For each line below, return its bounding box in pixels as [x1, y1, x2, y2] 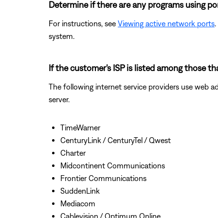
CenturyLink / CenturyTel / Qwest [60, 135, 171, 145]
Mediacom [60, 199, 95, 208]
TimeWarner [60, 123, 100, 132]
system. [49, 31, 74, 40]
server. [49, 94, 70, 104]
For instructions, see [49, 18, 118, 28]
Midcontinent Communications [60, 161, 165, 170]
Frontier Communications [60, 173, 146, 182]
